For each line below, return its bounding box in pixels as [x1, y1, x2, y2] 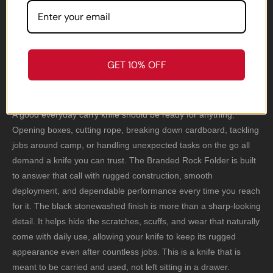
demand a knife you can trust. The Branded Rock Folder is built [12, 155, 256, 166]
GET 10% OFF [107, 58, 166, 71]
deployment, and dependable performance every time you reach [12, 186, 260, 196]
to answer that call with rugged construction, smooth [12, 171, 213, 181]
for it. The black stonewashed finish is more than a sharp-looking [12, 201, 261, 211]
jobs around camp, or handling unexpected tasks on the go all [12, 140, 250, 151]
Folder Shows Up [12, 15, 256, 50]
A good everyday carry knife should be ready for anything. [12, 110, 235, 120]
